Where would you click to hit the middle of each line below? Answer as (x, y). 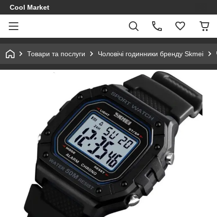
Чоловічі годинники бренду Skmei (151, 54)
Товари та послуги (56, 54)
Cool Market (30, 7)
